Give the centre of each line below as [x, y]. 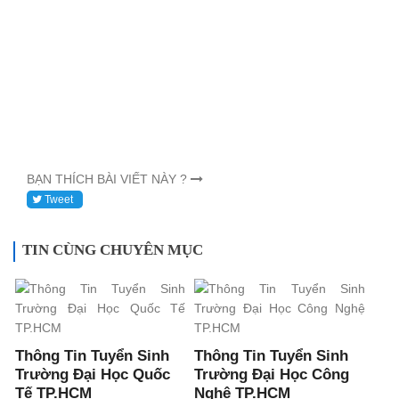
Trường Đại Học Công [272, 375]
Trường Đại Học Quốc [93, 375]
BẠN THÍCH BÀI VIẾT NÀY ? [109, 179]
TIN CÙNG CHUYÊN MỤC [113, 250]
